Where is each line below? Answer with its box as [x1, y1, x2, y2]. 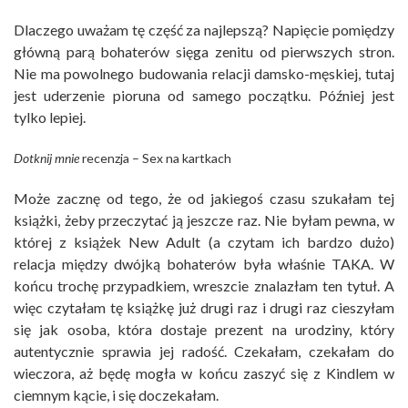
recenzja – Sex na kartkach [79, 149, 231, 166]
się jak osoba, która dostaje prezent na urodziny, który [14, 320, 394, 338]
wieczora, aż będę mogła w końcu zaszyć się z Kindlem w [14, 363, 394, 382]
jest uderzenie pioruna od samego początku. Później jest [14, 86, 394, 104]
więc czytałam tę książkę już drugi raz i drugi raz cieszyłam [14, 298, 394, 316]
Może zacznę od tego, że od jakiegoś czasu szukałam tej [14, 189, 394, 207]
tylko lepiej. [14, 107, 86, 126]
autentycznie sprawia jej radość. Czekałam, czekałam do [14, 342, 394, 360]
